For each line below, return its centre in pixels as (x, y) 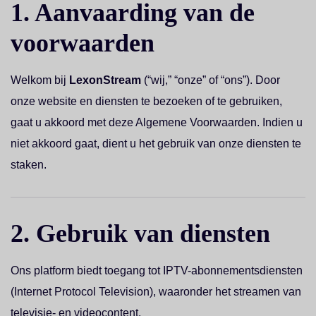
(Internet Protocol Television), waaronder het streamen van (156, 292)
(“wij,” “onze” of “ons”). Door (211, 80)
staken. (29, 165)
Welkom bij (40, 80)
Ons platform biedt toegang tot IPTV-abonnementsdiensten (157, 271)
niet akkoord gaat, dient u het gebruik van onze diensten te (156, 144)
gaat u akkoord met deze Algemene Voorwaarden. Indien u (157, 122)
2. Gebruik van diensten (140, 233)
